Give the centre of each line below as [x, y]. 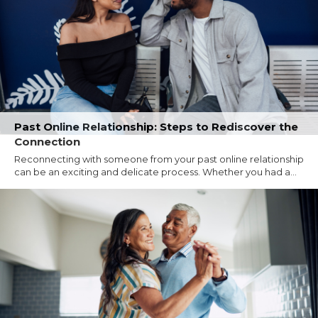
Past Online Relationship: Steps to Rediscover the [156, 126]
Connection [47, 141]
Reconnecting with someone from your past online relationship [159, 159]
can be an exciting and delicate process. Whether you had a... [155, 171]
